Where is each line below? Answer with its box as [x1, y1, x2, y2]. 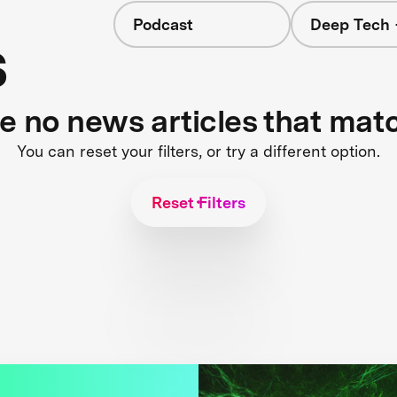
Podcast [132, 15, 193, 34]
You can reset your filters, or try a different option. [17, 141, 380, 160]
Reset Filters [152, 192, 245, 212]
